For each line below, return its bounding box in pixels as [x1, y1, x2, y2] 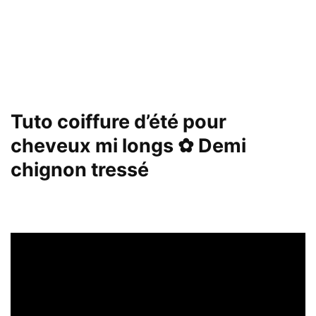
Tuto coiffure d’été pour [11, 110, 226, 134]
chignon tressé [11, 158, 149, 182]
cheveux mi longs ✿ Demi [11, 134, 246, 158]
